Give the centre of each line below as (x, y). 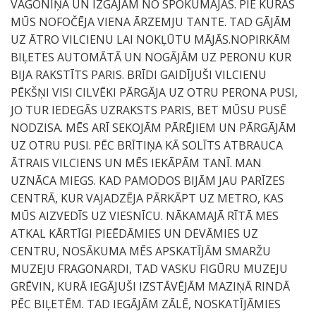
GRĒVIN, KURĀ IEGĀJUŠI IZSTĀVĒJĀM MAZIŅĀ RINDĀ (150, 286)
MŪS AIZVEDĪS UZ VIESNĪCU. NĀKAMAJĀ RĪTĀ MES (145, 216)
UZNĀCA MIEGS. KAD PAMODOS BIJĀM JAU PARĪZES (148, 181)
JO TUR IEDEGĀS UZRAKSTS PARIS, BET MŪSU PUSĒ (148, 110)
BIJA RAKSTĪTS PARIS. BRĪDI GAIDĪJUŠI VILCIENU (139, 75)
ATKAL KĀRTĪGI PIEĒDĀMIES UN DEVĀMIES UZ (134, 233)
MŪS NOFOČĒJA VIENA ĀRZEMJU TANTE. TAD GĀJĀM (151, 22)
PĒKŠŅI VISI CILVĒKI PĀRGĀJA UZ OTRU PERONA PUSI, (154, 92)
